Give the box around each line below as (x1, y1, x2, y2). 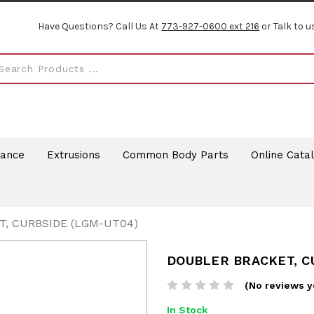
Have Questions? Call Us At (38, 20, 162, 33)
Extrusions (46, 148, 100, 161)
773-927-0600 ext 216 (161, 20, 260, 33)
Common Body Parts (122, 148, 228, 161)
